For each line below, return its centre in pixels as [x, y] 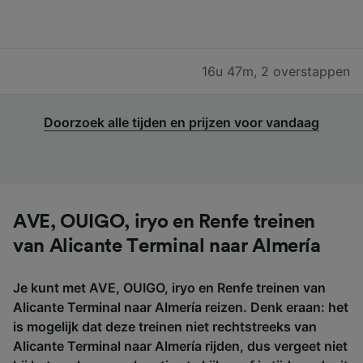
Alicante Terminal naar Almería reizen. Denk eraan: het [181, 307]
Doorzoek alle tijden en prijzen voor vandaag [181, 122]
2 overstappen [305, 71]
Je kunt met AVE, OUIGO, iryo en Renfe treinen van [169, 287]
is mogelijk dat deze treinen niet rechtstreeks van [165, 326]
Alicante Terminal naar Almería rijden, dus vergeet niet [180, 346]
